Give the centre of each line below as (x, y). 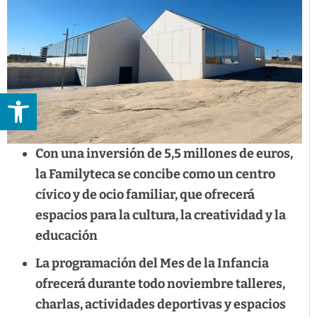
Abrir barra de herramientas (144, 100)
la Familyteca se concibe (109, 174)
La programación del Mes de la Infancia (152, 264)
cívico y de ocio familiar (105, 195)
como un (209, 174)
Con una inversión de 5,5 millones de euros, (164, 154)
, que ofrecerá (215, 195)
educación (67, 236)
